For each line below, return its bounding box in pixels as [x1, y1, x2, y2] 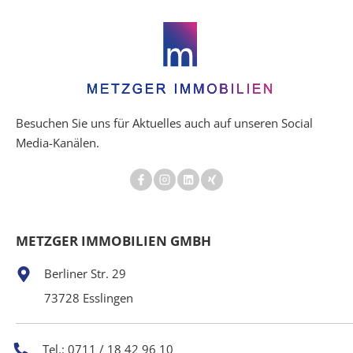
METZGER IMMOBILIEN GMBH [16, 232, 211, 251]
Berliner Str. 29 [44, 266, 126, 281]
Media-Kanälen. [16, 135, 99, 151]
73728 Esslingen [44, 290, 133, 306]
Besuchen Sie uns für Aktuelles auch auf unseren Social [16, 115, 313, 132]
